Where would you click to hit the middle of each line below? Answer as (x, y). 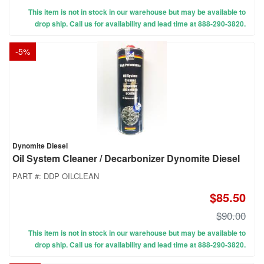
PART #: (28, 176)
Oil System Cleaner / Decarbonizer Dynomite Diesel (126, 159)
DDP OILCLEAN (71, 176)
